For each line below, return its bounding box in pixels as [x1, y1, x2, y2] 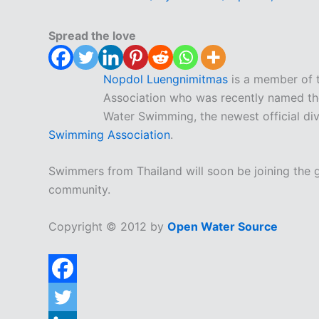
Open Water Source [167, 219, 278, 234]
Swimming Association [48, 127, 170, 142]
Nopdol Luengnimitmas [103, 71, 228, 86]
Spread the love [48, 28, 136, 43]
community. [48, 182, 110, 197]
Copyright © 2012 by [48, 219, 167, 234]
